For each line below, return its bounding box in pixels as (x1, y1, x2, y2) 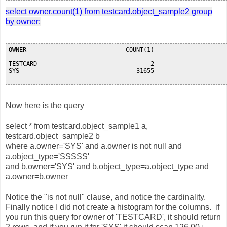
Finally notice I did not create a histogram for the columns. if (6, 203, 219, 212)
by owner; (6, 17, 41, 26)
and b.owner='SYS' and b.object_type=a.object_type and (6, 162, 209, 171)
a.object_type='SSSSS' (6, 152, 89, 161)
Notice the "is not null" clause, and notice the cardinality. (6, 193, 208, 202)
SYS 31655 (9, 67, 154, 75)
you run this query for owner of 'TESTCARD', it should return (6, 213, 221, 222)
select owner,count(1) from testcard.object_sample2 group (6, 7, 212, 16)
